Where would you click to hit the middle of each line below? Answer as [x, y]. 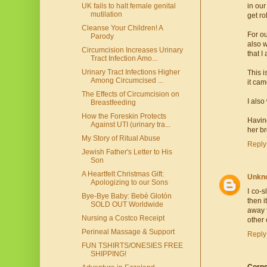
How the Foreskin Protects [124, 117]
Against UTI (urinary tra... [130, 125]
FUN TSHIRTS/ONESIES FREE [132, 246]
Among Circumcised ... [127, 81]
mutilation [106, 15]
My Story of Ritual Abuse [121, 139]
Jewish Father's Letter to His [127, 152]
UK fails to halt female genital [128, 6]
